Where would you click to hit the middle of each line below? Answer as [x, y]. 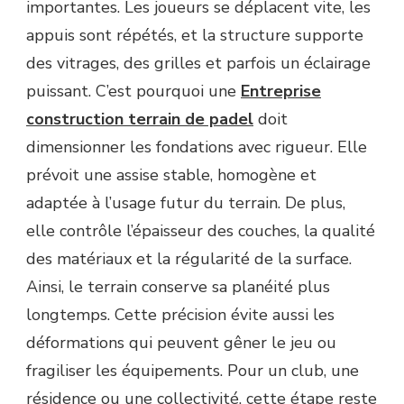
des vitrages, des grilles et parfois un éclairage [198, 64]
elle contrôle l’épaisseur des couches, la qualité [201, 231]
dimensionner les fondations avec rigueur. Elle [197, 147]
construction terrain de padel [140, 119]
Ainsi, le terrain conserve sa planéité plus [178, 287]
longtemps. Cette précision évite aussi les [180, 315]
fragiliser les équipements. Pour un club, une [193, 371]
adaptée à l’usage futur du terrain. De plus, [186, 203]
